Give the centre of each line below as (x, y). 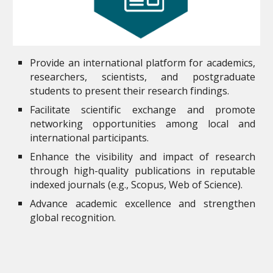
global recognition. (73, 218)
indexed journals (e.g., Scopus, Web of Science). (136, 185)
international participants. (90, 138)
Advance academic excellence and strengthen (143, 204)
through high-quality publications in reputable (143, 171)
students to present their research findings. (130, 91)
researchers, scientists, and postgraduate (143, 77)
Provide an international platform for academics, (143, 63)
